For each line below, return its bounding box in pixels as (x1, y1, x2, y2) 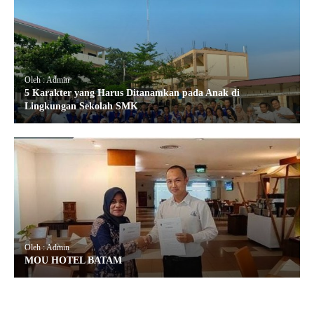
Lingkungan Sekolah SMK (25, 100, 138, 111)
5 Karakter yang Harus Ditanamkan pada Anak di (25, 87, 240, 98)
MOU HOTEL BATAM (25, 254, 122, 266)
